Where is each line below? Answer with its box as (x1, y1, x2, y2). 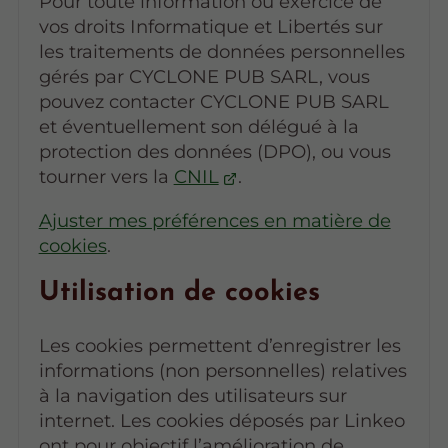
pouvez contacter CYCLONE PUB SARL (38, 90, 389, 114)
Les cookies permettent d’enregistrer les (38, 334, 401, 358)
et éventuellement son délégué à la (38, 115, 359, 139)
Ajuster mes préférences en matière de (38, 208, 391, 232)
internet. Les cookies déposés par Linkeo (38, 409, 405, 433)
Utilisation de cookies (38, 279, 320, 307)
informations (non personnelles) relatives (38, 359, 407, 383)
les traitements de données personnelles (38, 40, 405, 64)
